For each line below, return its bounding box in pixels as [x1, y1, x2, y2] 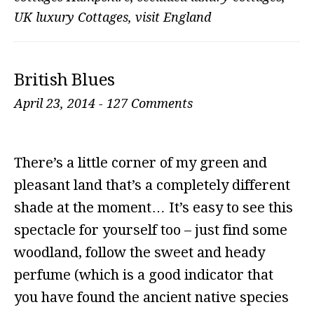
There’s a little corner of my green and [14, 154, 267, 171]
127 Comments [107, 96, 193, 111]
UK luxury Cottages [14, 10, 128, 25]
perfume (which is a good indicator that [14, 266, 273, 283]
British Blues [14, 70, 115, 90]
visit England [135, 10, 211, 25]
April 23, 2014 [14, 96, 95, 111]
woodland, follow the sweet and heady [14, 244, 265, 261]
